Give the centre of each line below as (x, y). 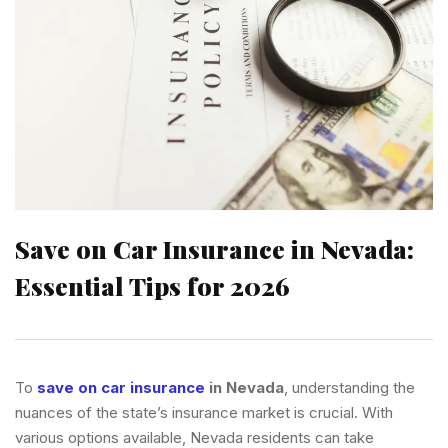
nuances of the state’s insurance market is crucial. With (204, 412)
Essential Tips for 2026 (152, 285)
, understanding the (349, 387)
